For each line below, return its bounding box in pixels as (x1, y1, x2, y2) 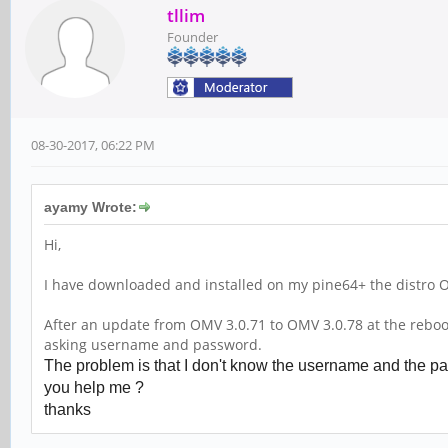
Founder (167, 28, 218, 47)
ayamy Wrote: (44, 199, 137, 216)
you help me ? (44, 379, 144, 397)
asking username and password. (44, 335, 262, 355)
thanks (44, 401, 91, 419)
